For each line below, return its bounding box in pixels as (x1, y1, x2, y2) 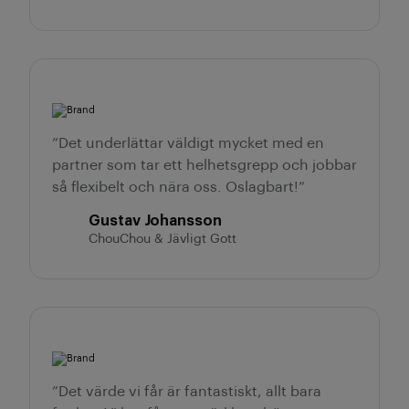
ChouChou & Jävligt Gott (89, 233, 236, 246)
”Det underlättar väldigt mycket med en (52, 136, 324, 151)
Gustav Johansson (89, 214, 222, 228)
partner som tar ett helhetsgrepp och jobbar (52, 158, 357, 173)
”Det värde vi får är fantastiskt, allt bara (52, 384, 321, 399)
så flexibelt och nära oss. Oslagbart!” (52, 180, 305, 194)
